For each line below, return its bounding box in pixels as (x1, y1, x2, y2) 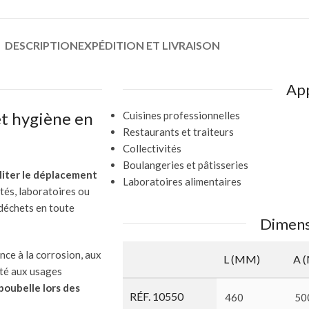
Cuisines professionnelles (123, 108, 240, 121)
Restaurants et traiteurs (123, 125, 234, 138)
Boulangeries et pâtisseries (123, 158, 248, 171)
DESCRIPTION (5, 38, 78, 52)
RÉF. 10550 (130, 289, 183, 303)
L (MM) (223, 252, 260, 266)
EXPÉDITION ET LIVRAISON (78, 38, 220, 52)
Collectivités (123, 141, 181, 154)
